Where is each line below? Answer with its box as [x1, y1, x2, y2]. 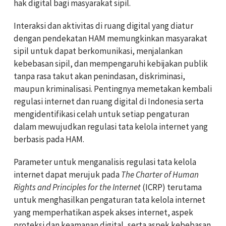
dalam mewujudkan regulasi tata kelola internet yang [14, 121, 208, 133]
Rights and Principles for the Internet [14, 182, 142, 193]
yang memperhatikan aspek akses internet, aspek [14, 207, 193, 218]
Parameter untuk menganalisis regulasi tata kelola [14, 156, 196, 168]
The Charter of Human [121, 169, 199, 181]
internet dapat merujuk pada [14, 169, 121, 181]
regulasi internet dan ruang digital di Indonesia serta [14, 96, 203, 107]
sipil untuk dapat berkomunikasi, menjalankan [14, 45, 183, 57]
